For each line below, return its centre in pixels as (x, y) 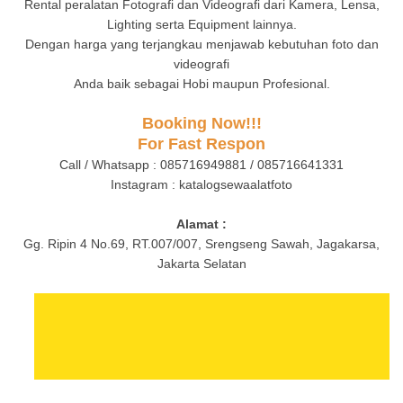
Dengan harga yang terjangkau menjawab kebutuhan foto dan (201, 44)
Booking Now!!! (201, 123)
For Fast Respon (201, 143)
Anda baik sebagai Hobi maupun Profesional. (201, 83)
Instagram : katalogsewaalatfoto (201, 184)
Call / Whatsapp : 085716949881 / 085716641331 (201, 164)
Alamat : (201, 224)
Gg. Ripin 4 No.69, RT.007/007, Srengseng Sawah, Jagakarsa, (201, 243)
